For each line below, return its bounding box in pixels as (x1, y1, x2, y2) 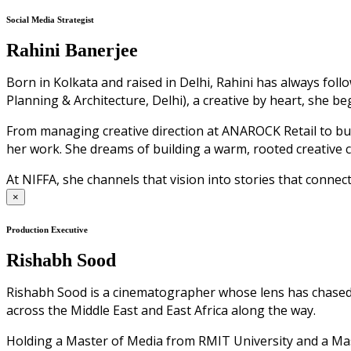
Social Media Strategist (6, 15, 94, 24)
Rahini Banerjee (6, 39, 138, 60)
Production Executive (6, 224, 88, 234)
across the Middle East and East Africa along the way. (6, 301, 316, 319)
